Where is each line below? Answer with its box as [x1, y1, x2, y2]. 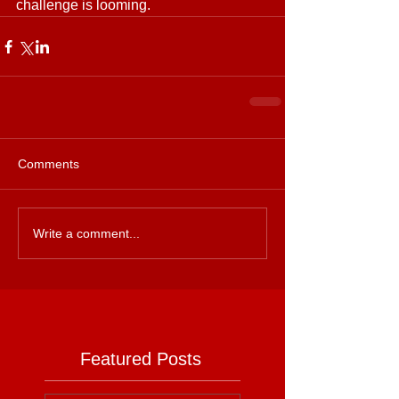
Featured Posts [80, 349, 201, 369]
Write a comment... [33, 225, 140, 240]
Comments [18, 157, 79, 171]
